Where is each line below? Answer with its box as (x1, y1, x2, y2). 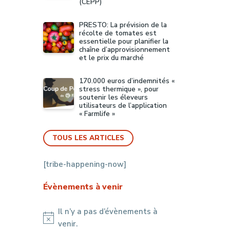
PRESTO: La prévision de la (79, 20, 167, 30)
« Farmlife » (79, 109, 115, 119)
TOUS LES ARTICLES (52, 133, 124, 143)
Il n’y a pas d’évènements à (57, 206, 158, 217)
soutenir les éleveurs (79, 92, 148, 102)
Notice (42, 218, 66, 228)
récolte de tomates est (79, 28, 157, 38)
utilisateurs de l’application (79, 101, 167, 110)
